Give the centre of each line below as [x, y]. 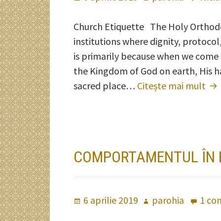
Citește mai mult [173, 86]
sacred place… [106, 86]
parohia [168, 200]
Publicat [91, 200]
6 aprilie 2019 [111, 200]
